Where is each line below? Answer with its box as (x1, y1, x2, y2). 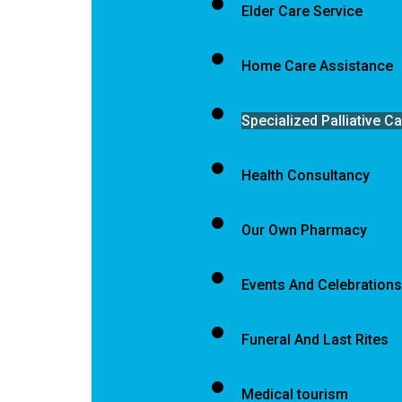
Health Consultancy (240, 166, 370, 184)
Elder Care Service (240, 2, 363, 20)
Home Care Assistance (240, 57, 393, 74)
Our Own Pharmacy (240, 221, 367, 239)
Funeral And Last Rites (240, 330, 389, 348)
